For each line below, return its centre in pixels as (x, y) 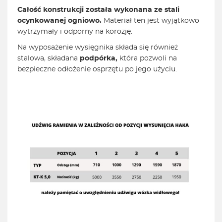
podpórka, (99, 59)
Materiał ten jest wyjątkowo (151, 21)
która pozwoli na (147, 59)
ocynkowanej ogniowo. (60, 21)
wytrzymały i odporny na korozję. (75, 32)
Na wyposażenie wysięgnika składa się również (98, 48)
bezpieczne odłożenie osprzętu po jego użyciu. (97, 70)
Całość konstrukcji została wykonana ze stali (98, 10)
